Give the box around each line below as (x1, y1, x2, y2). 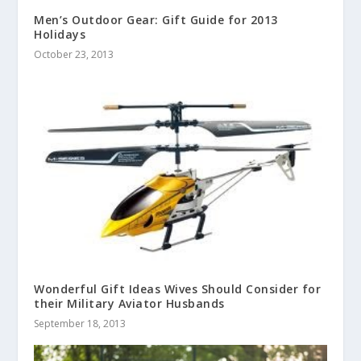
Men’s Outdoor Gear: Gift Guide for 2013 (34, 11, 278, 27)
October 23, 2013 (34, 47, 114, 61)
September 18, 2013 (34, 317, 127, 331)
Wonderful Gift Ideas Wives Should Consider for (34, 281, 322, 297)
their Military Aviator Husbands (34, 296, 225, 312)
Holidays (34, 26, 86, 42)
